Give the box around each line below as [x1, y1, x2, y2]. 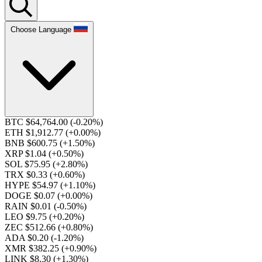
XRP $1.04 [5, 149, 49, 158]
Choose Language [11, 25, 71, 34]
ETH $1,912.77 [5, 127, 65, 137]
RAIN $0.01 [5, 201, 54, 211]
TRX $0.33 [5, 170, 50, 180]
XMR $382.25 [5, 243, 61, 253]
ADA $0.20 [5, 233, 51, 243]
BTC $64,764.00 [5, 117, 70, 127]
